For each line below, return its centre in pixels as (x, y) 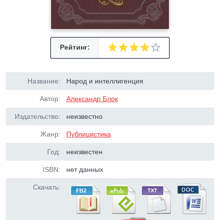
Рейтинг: (75, 47)
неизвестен (85, 152)
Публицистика (89, 134)
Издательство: (38, 116)
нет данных (85, 169)
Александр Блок (92, 99)
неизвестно (85, 116)
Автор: (50, 99)
